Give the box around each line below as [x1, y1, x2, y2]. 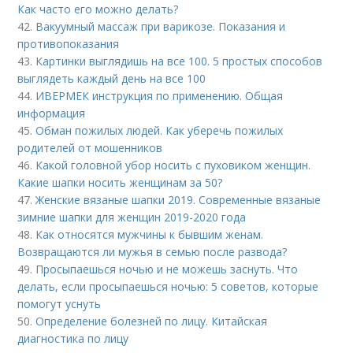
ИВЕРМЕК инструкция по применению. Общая [35, 88, 284, 103]
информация [17, 106, 86, 121]
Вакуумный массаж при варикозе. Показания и [35, 19, 286, 34]
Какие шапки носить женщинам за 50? [17, 175, 223, 190]
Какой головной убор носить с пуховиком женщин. [35, 158, 311, 173]
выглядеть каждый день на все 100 [17, 71, 206, 86]
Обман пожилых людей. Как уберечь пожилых [35, 123, 284, 138]
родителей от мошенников [17, 140, 163, 155]
